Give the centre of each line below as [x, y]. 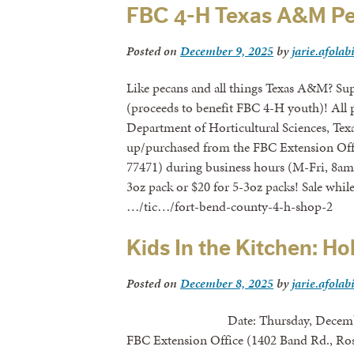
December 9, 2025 [227, 51]
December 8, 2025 [227, 284]
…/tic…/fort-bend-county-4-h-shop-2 [230, 206]
